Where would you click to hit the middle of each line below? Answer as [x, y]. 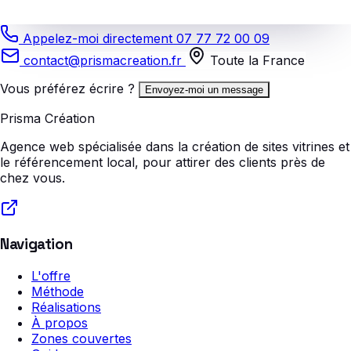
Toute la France [255, 61]
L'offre [51, 275]
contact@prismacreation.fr [103, 61]
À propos [60, 322]
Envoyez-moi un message [204, 90]
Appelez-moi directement [98, 39]
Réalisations [66, 307]
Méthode [58, 291]
